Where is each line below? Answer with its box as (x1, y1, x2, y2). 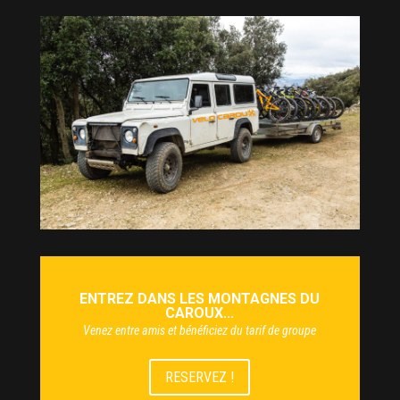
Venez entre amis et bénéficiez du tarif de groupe (83, 322, 317, 337)
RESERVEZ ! (165, 368, 235, 386)
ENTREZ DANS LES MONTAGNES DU (79, 289, 321, 307)
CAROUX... (165, 304, 235, 321)
